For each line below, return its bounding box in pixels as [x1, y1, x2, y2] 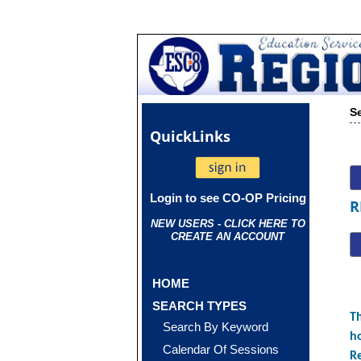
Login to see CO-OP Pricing [149, 191, 306, 205]
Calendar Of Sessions [163, 342, 280, 356]
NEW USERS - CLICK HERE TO [150, 218, 305, 230]
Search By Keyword [163, 320, 269, 334]
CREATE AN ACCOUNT [171, 230, 285, 243]
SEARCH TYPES [152, 299, 247, 313]
